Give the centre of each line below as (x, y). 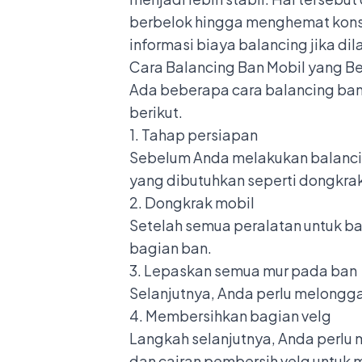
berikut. (157, 112)
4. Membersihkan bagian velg (230, 315)
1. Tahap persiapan (194, 134)
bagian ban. (170, 247)
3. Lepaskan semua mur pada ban (244, 270)
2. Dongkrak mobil (192, 202)
